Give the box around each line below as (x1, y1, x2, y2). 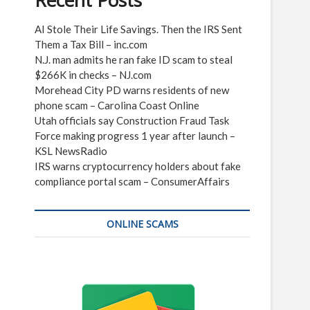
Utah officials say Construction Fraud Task (35, 114, 229, 127)
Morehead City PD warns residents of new (35, 84, 229, 96)
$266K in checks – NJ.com (35, 69, 152, 81)
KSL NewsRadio (35, 145, 107, 157)
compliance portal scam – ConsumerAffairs (35, 175, 230, 188)
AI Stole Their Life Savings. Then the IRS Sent (35, 23, 242, 35)
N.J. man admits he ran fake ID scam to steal (35, 53, 232, 66)
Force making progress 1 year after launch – (35, 129, 235, 142)
